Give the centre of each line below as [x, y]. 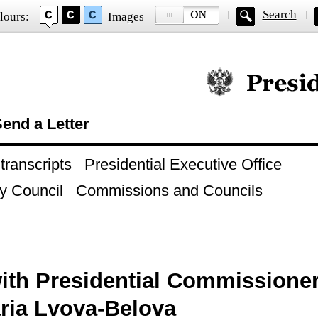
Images [126, 17]
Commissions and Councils [169, 191]
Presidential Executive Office [183, 164]
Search [279, 15]
